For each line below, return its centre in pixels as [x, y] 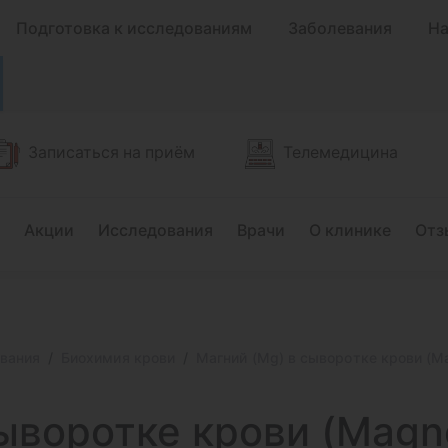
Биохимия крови [118, 357]
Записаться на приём [111, 151]
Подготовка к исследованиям [134, 28]
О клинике [350, 230]
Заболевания [340, 28]
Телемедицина [340, 151]
